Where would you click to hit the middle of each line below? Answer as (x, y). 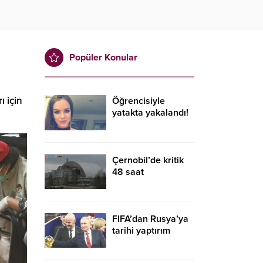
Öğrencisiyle (139, 101)
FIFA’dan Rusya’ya (150, 219)
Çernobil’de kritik (148, 160)
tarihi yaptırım (141, 230)
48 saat (128, 172)
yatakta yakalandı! (150, 113)
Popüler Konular (103, 58)
